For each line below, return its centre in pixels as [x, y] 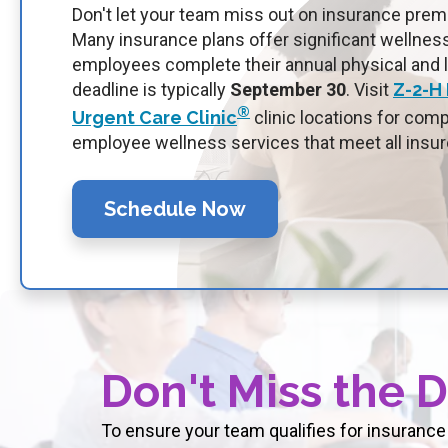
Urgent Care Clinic [154, 117]
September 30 [288, 89]
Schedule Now [175, 209]
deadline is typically [151, 89]
